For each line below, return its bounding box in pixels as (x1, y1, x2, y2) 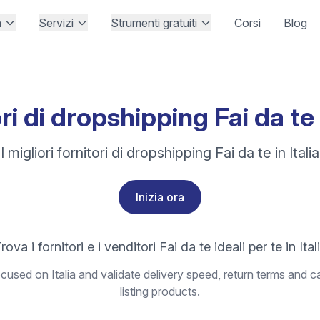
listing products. (120, 284, 200, 299)
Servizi (38, 16, 74, 30)
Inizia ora (136, 190, 184, 204)
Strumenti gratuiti (110, 16, 197, 30)
